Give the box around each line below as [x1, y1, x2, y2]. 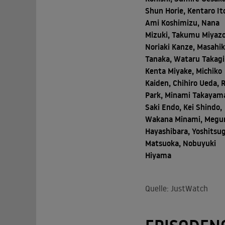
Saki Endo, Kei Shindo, [145, 101, 222, 113]
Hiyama [145, 150, 171, 161]
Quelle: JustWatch [145, 183, 208, 194]
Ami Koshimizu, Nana [145, 17, 219, 29]
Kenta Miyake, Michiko [145, 65, 222, 77]
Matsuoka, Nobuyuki [145, 138, 216, 149]
